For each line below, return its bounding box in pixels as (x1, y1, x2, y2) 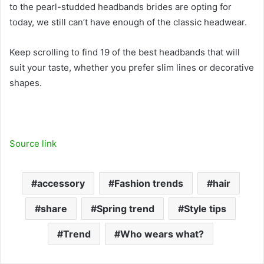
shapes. (9, 77, 42, 88)
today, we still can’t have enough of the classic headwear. (9, 16, 247, 28)
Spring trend (97, 202, 154, 214)
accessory (37, 177, 85, 189)
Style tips (184, 202, 226, 214)
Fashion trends (114, 177, 183, 189)
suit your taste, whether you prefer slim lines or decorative (9, 61, 254, 73)
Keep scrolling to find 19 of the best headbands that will (9, 46, 240, 58)
